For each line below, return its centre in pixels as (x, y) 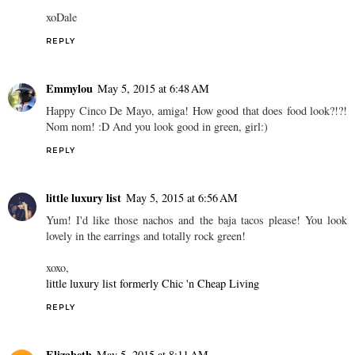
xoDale (61, 17)
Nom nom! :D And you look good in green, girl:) (157, 126)
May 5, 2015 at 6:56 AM (182, 197)
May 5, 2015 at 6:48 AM (153, 88)
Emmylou (69, 88)
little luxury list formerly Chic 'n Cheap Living (153, 283)
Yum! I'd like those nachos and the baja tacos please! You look (197, 219)
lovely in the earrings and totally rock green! (146, 235)
